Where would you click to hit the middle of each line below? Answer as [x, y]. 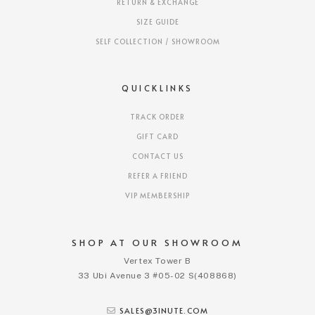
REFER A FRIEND [157, 176]
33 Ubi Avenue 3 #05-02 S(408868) [157, 276]
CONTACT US [157, 156]
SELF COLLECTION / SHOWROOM [157, 42]
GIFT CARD [157, 137]
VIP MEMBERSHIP [157, 196]
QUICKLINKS [157, 88]
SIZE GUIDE [157, 22]
